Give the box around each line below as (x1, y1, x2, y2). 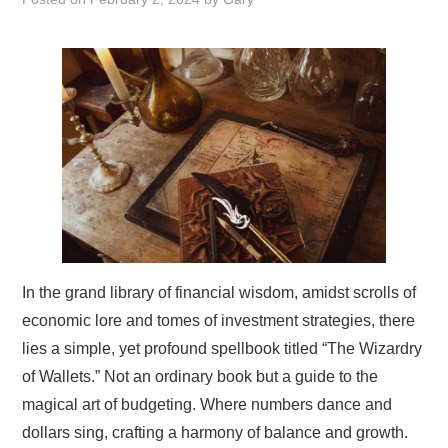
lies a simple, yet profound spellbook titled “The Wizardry (22, 340, 423, 358)
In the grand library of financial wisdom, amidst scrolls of (22, 284, 417, 302)
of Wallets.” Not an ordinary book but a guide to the (22, 368, 379, 386)
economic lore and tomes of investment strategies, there (22, 312, 416, 330)
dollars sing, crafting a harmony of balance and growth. (22, 424, 409, 442)
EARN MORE (42, 26, 109, 44)
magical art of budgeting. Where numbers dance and (22, 396, 393, 414)
